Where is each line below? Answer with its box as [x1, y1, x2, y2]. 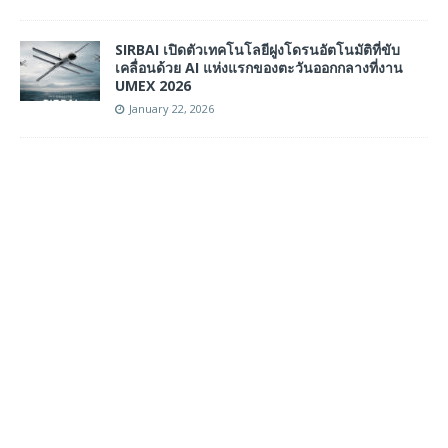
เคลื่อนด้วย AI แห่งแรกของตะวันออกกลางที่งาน [115, 57, 403, 77]
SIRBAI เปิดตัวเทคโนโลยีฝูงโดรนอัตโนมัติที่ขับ [115, 39, 400, 59]
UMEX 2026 [115, 75, 191, 95]
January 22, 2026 [129, 100, 214, 116]
